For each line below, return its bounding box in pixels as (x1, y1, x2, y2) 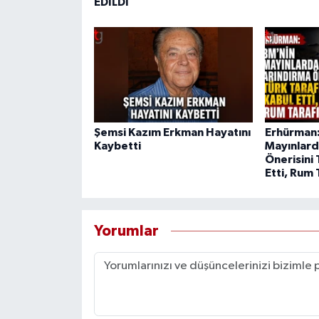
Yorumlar (93, 224, 159, 239)
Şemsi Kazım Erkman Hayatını (93, 126, 251, 138)
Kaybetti (93, 140, 141, 152)
